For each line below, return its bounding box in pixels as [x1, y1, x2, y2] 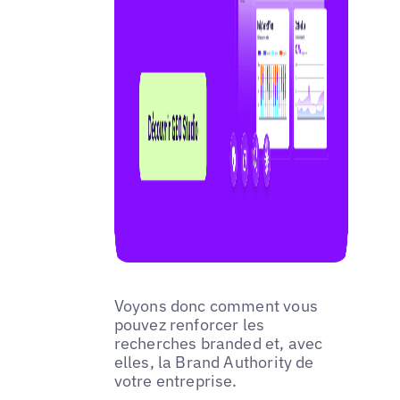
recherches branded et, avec [113, 332, 323, 354]
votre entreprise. [113, 370, 237, 391]
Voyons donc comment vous [113, 295, 318, 316]
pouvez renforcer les [113, 313, 265, 335]
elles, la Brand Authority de [113, 351, 314, 372]
